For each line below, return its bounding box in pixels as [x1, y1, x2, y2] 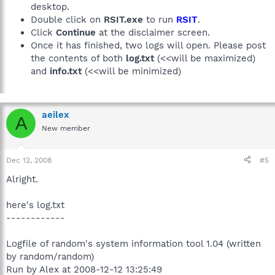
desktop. [31, 1, 69, 12]
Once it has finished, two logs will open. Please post [31, 40, 266, 51]
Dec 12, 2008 [6, 155, 52, 165]
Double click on [31, 14, 104, 25]
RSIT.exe [104, 14, 143, 25]
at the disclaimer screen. [96, 27, 210, 38]
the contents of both [31, 53, 126, 64]
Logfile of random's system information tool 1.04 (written [6, 238, 261, 249]
